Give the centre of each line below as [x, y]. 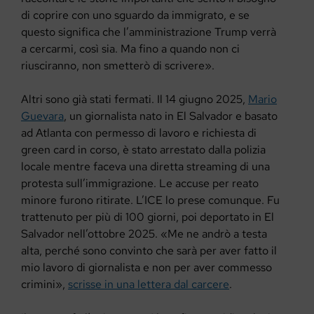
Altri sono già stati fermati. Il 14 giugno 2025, [135, 100]
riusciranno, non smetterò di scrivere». [118, 66]
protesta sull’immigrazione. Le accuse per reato [140, 184]
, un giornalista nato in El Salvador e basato [171, 116]
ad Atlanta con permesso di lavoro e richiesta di [139, 133]
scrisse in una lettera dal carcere [149, 285]
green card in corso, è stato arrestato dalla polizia [143, 150]
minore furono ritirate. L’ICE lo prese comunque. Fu [150, 200]
